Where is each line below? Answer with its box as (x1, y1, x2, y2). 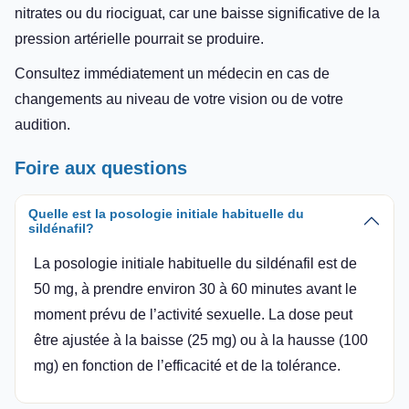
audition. (15, 116, 70, 132)
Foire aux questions (15, 157, 187, 178)
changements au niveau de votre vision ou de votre (15, 90, 343, 107)
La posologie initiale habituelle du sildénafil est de (34, 255, 357, 271)
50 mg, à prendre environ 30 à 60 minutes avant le (34, 280, 357, 297)
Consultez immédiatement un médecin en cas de (15, 65, 330, 81)
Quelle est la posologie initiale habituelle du (28, 205, 304, 221)
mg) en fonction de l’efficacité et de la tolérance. (34, 357, 341, 373)
